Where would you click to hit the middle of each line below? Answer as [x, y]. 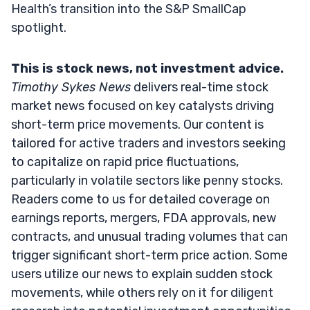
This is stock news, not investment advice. [147, 68]
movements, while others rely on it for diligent [142, 292]
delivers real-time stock [200, 87]
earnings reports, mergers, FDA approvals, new [144, 218]
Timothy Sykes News [71, 87]
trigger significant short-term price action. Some [149, 255]
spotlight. [39, 27]
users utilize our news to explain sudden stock [142, 274]
